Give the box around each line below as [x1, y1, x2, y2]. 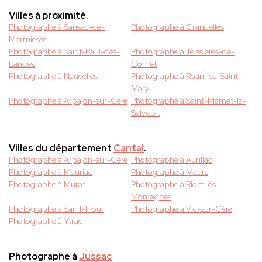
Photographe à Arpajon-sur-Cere [9, 95, 127, 106]
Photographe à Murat [9, 179, 85, 190]
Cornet [131, 58, 157, 70]
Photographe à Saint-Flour [9, 204, 104, 215]
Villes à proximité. [9, 9, 88, 22]
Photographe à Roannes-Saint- [131, 71, 242, 82]
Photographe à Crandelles [131, 22, 224, 33]
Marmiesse [9, 34, 47, 45]
